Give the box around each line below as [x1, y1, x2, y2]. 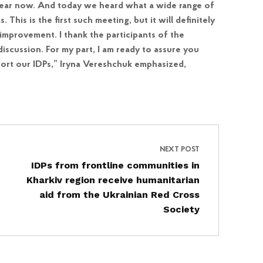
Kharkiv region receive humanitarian [26, 174, 200, 186]
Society [163, 204, 200, 215]
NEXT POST [159, 146, 200, 153]
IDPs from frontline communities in [31, 160, 200, 171]
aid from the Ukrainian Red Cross [39, 189, 200, 200]
